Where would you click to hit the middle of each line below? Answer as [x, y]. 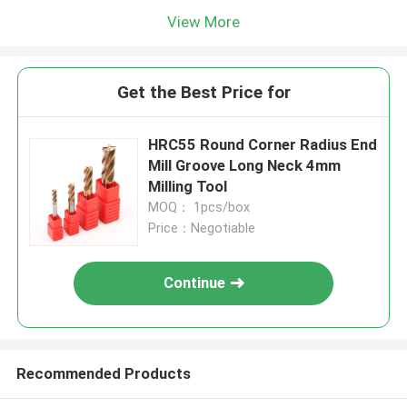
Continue [195, 283]
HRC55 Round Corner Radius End [263, 145]
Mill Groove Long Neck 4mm [245, 166]
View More [203, 21]
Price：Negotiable [202, 228]
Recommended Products [103, 373]
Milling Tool [188, 187]
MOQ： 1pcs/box [199, 208]
